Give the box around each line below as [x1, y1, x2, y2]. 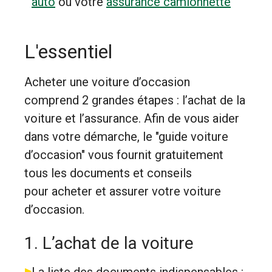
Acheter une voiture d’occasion [24, 75, 190, 89]
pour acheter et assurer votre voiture [24, 184, 221, 199]
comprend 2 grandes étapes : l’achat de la [24, 93, 245, 107]
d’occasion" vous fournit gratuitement [24, 148, 223, 162]
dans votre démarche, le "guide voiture [24, 129, 228, 144]
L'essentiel [24, 40, 112, 63]
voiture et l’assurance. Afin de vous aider [24, 111, 239, 126]
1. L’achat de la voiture [24, 233, 194, 253]
